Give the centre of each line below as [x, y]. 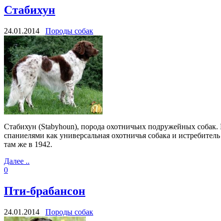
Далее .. [17, 161]
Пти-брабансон [45, 191]
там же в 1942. [28, 145]
